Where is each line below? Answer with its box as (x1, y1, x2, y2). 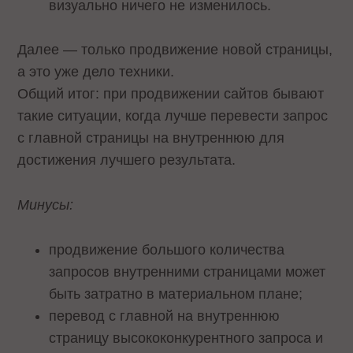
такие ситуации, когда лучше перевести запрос (17, 108, 329, 124)
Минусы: (17, 197, 74, 214)
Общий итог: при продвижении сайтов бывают (17, 86, 325, 102)
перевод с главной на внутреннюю (49, 307, 281, 324)
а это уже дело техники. (17, 64, 175, 80)
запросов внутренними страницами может (49, 263, 326, 280)
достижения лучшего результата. (17, 152, 236, 169)
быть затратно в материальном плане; (49, 285, 303, 302)
